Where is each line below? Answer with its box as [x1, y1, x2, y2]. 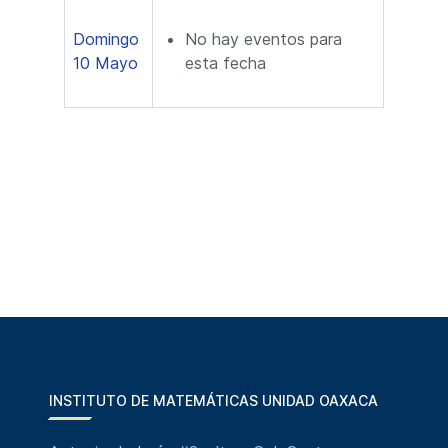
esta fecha [185, 53, 266, 73]
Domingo [73, 29, 139, 49]
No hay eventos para [185, 29, 342, 49]
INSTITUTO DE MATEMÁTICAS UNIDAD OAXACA [49, 392, 378, 409]
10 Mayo [73, 53, 138, 73]
